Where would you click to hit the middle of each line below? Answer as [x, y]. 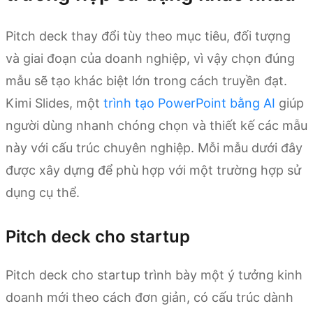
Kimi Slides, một [54, 103]
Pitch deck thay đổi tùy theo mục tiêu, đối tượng [148, 36]
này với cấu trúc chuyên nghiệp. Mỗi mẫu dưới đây [154, 148]
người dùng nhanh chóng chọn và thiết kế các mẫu [156, 126]
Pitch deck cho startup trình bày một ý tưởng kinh [154, 275]
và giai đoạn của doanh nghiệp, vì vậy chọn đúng [150, 59]
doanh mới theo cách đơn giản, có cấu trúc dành [150, 298]
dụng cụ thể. [43, 193]
